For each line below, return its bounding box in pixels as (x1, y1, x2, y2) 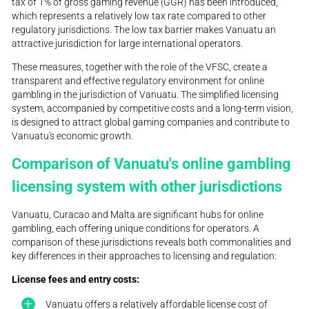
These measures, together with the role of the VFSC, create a (12, 61, 268, 73)
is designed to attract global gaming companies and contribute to (12, 117, 290, 128)
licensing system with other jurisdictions (12, 177, 283, 195)
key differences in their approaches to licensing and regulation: (12, 250, 277, 261)
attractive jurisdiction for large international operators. (12, 38, 243, 50)
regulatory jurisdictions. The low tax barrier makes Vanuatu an (12, 24, 277, 36)
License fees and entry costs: (12, 273, 140, 285)
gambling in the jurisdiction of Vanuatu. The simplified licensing (12, 89, 279, 101)
